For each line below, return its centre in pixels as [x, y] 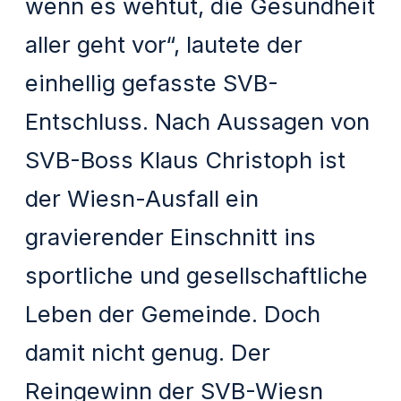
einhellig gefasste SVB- [152, 82]
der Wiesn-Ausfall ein [142, 198]
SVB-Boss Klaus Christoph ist [186, 159]
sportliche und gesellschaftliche [197, 275]
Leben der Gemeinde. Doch [173, 313]
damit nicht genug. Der [148, 352]
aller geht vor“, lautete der [164, 44]
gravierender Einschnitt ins [171, 236]
